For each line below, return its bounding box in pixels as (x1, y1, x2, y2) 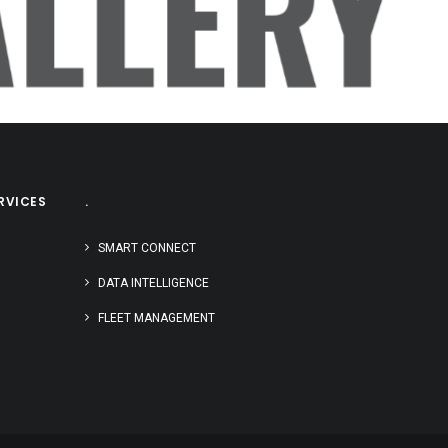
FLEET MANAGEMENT (98, 311, 215, 325)
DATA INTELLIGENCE (98, 276, 209, 290)
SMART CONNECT (98, 241, 196, 255)
